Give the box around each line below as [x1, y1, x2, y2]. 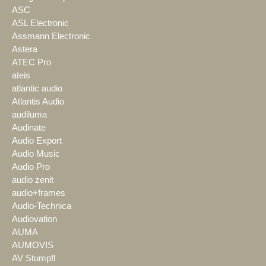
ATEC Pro [12, 58, 51, 68]
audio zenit [12, 175, 53, 185]
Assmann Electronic [12, 31, 90, 42]
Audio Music [12, 149, 60, 159]
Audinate [12, 123, 46, 133]
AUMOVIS [12, 240, 53, 251]
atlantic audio [12, 84, 62, 94]
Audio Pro [12, 162, 50, 172]
